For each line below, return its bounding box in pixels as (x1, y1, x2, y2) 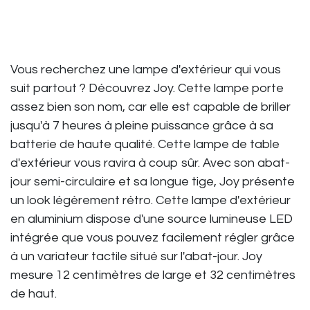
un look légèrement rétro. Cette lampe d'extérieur (10, 194, 291, 208)
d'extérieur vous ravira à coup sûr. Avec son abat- (10, 156, 290, 170)
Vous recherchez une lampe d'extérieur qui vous (10, 63, 281, 77)
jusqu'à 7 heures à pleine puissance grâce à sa (10, 119, 273, 133)
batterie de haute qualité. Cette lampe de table (10, 138, 280, 152)
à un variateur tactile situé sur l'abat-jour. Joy (10, 250, 262, 264)
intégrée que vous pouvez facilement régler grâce (10, 231, 295, 245)
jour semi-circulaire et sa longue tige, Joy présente (10, 175, 295, 189)
